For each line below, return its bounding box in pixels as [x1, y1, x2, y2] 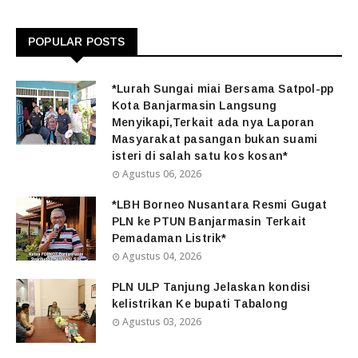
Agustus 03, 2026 [122, 315, 201, 329]
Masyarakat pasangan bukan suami [112, 133, 318, 146]
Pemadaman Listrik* [112, 232, 227, 245]
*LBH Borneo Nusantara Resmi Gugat [112, 198, 328, 212]
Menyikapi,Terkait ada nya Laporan [112, 116, 315, 129]
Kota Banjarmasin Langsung [112, 99, 276, 113]
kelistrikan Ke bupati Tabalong [112, 297, 288, 311]
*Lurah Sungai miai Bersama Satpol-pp [112, 82, 334, 96]
